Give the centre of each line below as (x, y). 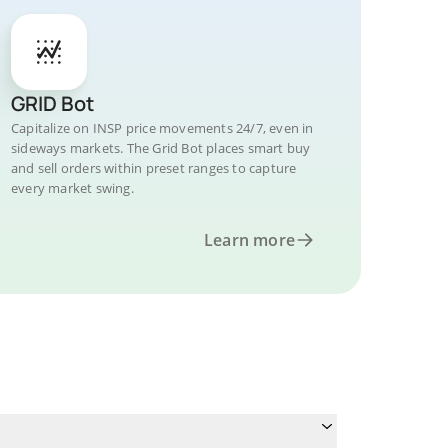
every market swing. (72, 188)
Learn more (249, 240)
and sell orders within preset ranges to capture (154, 168)
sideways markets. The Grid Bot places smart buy (161, 148)
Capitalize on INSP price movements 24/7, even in (162, 128)
